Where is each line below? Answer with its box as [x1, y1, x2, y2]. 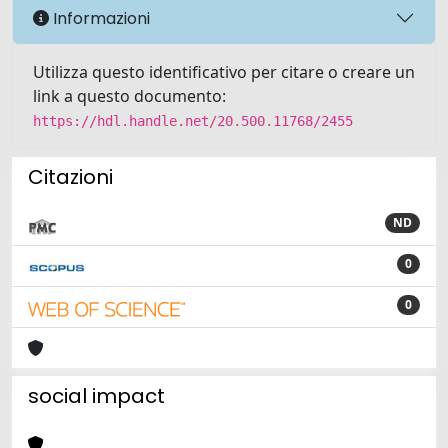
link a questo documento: [33, 85, 226, 107]
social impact [28, 382, 165, 410]
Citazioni [28, 163, 113, 191]
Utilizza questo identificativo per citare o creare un [33, 61, 415, 83]
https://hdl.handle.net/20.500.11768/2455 [33, 113, 353, 129]
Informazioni [49, 6, 150, 30]
